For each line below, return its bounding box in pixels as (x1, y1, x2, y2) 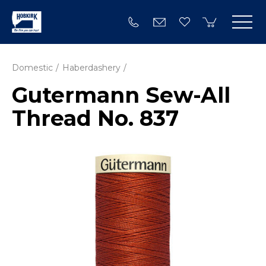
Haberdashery (62, 62, 121, 73)
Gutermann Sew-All (12, 82, 230, 108)
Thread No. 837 (12, 105, 179, 131)
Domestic (12, 62, 53, 73)
